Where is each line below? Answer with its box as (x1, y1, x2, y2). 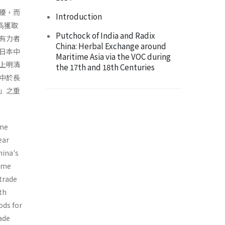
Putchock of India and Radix (56, 30, 155, 41)
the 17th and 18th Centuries (56, 61, 155, 73)
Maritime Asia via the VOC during (56, 51, 171, 62)
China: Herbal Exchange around (56, 40, 166, 52)
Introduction (56, 11, 102, 22)
